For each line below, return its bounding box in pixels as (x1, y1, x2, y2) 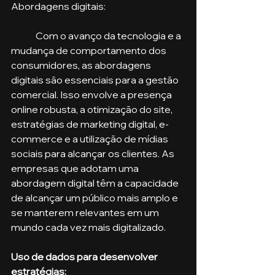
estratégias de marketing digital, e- (11, 117, 169, 130)
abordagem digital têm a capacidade (11, 176, 180, 189)
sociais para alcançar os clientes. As (11, 147, 176, 160)
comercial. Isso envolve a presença (11, 88, 174, 101)
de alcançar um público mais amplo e (11, 191, 180, 204)
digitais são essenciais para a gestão (11, 73, 180, 86)
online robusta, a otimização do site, (11, 103, 174, 115)
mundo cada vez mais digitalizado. (11, 220, 166, 233)
